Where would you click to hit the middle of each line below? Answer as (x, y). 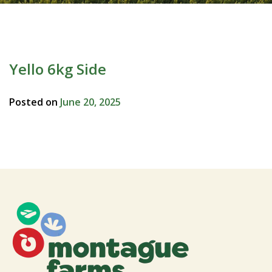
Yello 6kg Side (58, 69)
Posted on (35, 102)
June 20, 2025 (90, 102)
